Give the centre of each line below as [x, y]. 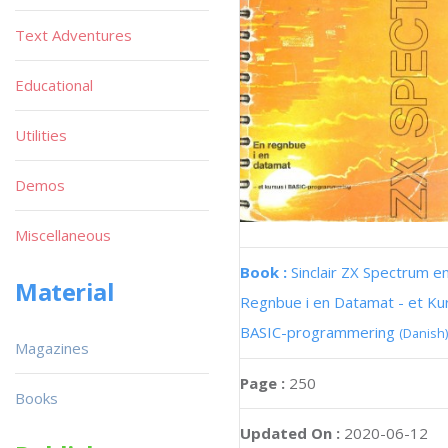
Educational [54, 85]
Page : [264, 382]
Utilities [41, 135]
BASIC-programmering [319, 331]
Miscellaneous [63, 235]
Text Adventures [73, 35]
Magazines [52, 348]
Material [65, 291]
